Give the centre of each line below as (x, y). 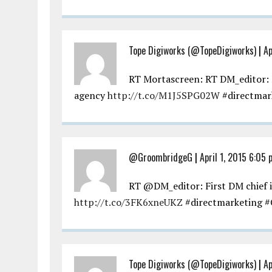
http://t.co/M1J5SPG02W (164, 96)
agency (91, 96)
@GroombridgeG (161, 158)
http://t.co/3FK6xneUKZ (128, 202)
